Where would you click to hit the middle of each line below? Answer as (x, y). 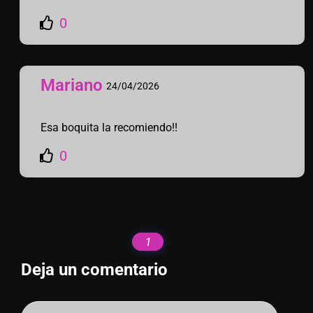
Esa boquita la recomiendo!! (109, 127)
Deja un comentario (94, 269)
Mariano (72, 85)
